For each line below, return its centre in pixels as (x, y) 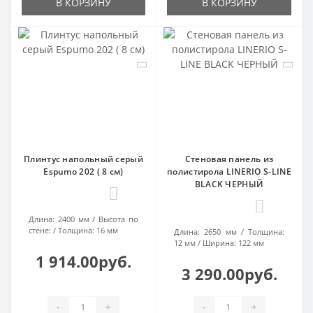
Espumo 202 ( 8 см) (83, 172)
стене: (40, 231)
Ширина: (219, 243)
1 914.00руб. (83, 262)
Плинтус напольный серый (83, 159)
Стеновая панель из (229, 159)
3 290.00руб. (229, 274)
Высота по (119, 219)
